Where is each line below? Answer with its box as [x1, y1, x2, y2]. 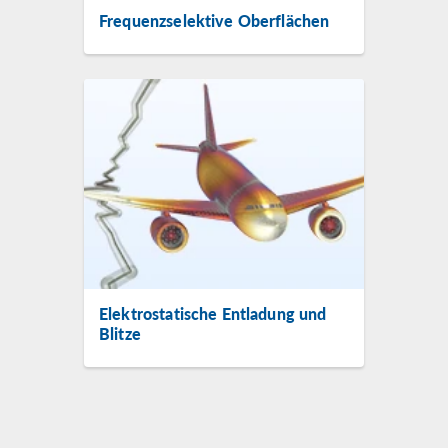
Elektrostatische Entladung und [99, 302, 327, 325]
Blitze [99, 322, 141, 345]
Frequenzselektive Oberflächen [99, 9, 330, 32]
